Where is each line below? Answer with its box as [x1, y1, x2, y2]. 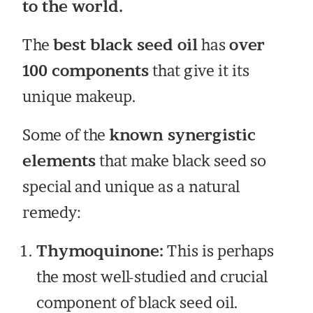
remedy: [22, 203, 82, 222]
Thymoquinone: [36, 242, 164, 261]
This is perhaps [163, 242, 275, 261]
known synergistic [109, 126, 256, 145]
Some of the [22, 126, 110, 145]
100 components [22, 61, 150, 80]
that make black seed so [96, 152, 267, 170]
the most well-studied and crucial [36, 268, 268, 286]
